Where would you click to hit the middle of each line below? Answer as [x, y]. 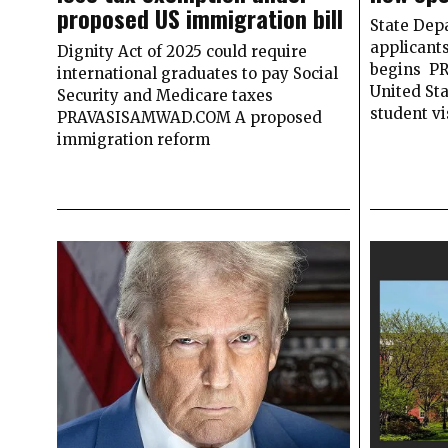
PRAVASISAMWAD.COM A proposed [189, 118]
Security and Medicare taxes [165, 96]
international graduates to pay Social [197, 74]
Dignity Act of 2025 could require [182, 52]
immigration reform [133, 140]
